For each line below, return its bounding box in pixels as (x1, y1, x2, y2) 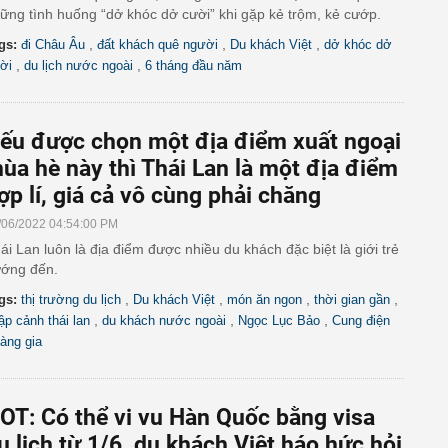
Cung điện (332, 313, 390, 328)
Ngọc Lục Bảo (238, 313, 320, 328)
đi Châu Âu (21, 37, 85, 52)
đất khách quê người (97, 37, 218, 52)
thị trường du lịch (21, 292, 121, 307)
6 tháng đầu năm (145, 58, 242, 73)
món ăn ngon (227, 292, 302, 307)
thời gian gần (314, 292, 390, 307)
